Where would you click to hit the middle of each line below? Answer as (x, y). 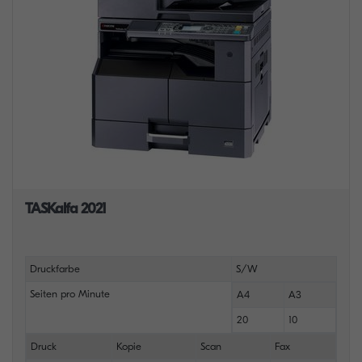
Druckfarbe (55, 269)
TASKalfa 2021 (65, 209)
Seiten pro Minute (69, 294)
